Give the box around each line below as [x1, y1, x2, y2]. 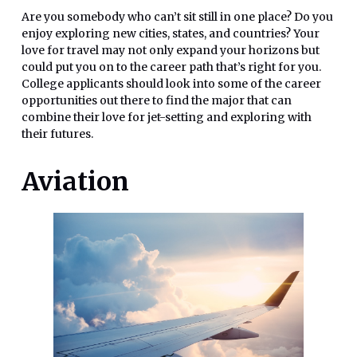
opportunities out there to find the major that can [22, 93, 292, 108]
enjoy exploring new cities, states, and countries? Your [22, 26, 320, 41]
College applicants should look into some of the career [22, 76, 321, 92]
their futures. [22, 127, 93, 142]
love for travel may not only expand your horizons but [22, 43, 320, 58]
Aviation [22, 166, 129, 198]
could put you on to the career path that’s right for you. [22, 60, 321, 75]
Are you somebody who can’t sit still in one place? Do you [22, 10, 333, 25]
